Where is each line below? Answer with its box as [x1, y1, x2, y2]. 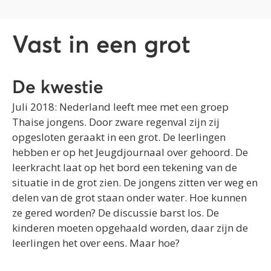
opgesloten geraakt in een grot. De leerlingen [12, 129, 226, 144]
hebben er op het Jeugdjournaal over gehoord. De [12, 145, 248, 159]
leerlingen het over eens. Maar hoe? [12, 235, 180, 250]
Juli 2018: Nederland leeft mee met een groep [12, 99, 229, 114]
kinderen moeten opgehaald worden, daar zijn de [12, 220, 248, 235]
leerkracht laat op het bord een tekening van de [12, 160, 237, 174]
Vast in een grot [12, 33, 191, 58]
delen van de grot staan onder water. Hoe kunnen [12, 190, 247, 204]
